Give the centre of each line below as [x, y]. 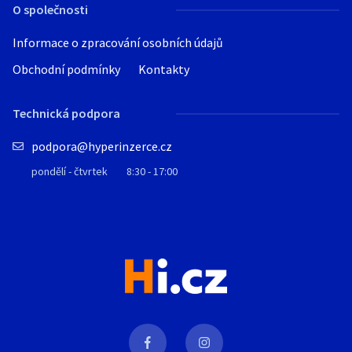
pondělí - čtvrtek [70, 171]
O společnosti [50, 9]
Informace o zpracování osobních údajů [118, 42]
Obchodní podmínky [66, 69]
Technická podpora [66, 113]
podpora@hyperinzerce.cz [102, 146]
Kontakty [164, 69]
